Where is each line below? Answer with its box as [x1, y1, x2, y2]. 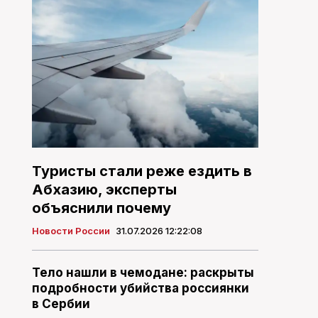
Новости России [31, 225, 110, 237]
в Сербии [31, 297, 90, 312]
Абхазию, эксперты [31, 181, 177, 199]
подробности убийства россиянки [31, 281, 249, 296]
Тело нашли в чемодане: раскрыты [31, 265, 254, 280]
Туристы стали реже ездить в [31, 163, 252, 180]
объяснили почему [31, 199, 171, 217]
